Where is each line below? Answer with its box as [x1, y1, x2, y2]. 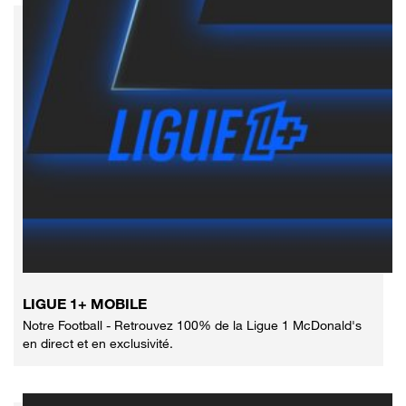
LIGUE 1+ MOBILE [23, 294, 147, 313]
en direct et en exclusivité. [23, 334, 173, 351]
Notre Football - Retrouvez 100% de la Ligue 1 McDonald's [23, 316, 362, 333]
